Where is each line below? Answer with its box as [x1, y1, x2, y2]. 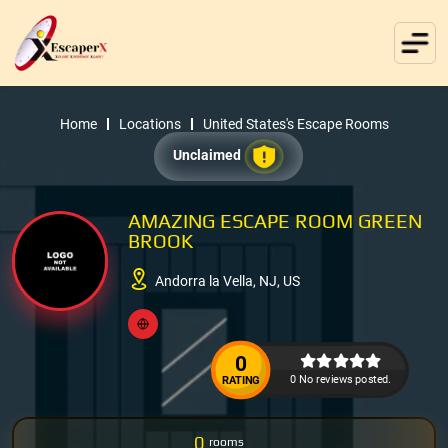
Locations [118, 115, 181, 132]
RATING [221, 373, 260, 387]
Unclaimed [172, 146, 244, 163]
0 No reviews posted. [290, 372, 391, 385]
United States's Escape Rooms [202, 115, 389, 132]
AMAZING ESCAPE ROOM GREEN [128, 208, 423, 232]
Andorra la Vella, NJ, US [155, 273, 301, 290]
